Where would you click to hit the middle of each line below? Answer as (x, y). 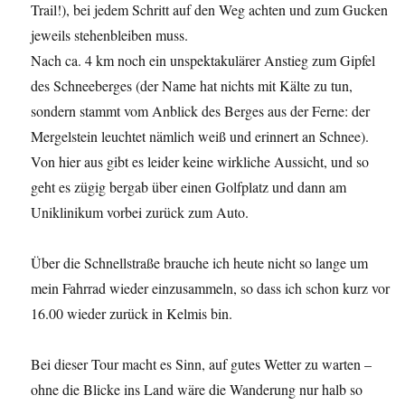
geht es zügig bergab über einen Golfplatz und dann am (189, 187)
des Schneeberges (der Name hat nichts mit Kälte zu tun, (192, 86)
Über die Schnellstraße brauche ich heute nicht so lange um (200, 263)
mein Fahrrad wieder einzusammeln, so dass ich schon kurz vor (211, 288)
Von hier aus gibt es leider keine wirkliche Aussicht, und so (200, 162)
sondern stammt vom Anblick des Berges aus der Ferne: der (201, 111)
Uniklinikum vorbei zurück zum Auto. (140, 212)
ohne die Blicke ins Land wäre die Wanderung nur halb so (197, 390)
